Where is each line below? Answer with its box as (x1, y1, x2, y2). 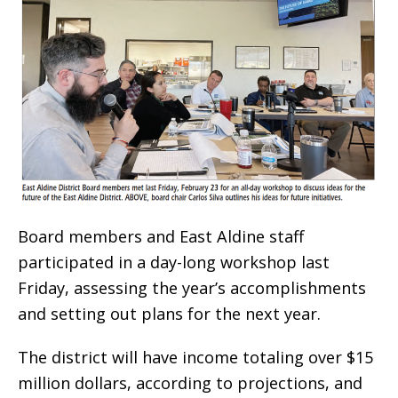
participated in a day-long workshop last (18, 251, 330, 274)
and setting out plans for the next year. (18, 303, 321, 325)
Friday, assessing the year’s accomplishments (18, 277, 366, 299)
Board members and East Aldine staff (18, 226, 304, 248)
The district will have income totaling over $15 (18, 346, 373, 369)
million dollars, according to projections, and (18, 372, 362, 394)
